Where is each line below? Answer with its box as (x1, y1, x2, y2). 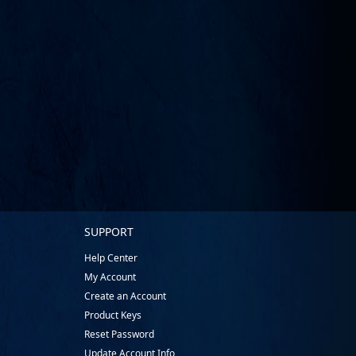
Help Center (84, 251, 137, 265)
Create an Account (84, 289, 166, 303)
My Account (84, 270, 136, 284)
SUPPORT (84, 223, 133, 239)
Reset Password (84, 327, 154, 341)
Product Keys (84, 308, 141, 322)
